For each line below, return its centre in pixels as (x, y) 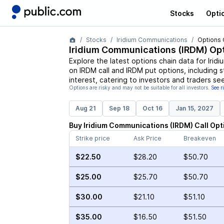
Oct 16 (152, 108)
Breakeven (199, 138)
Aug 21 (85, 108)
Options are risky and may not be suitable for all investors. (139, 87)
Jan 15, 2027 (194, 108)
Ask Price (147, 138)
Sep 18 (119, 108)
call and (110, 70)
